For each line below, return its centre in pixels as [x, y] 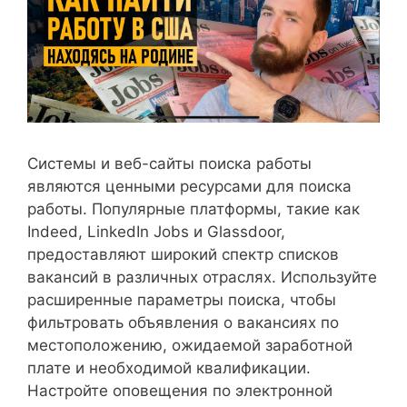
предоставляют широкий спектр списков [183, 254]
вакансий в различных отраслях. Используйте [202, 277]
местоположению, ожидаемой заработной [190, 345]
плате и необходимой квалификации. [169, 367]
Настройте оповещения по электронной [180, 390]
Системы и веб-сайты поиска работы [169, 163]
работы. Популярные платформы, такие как [194, 208]
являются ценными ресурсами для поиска [189, 186]
